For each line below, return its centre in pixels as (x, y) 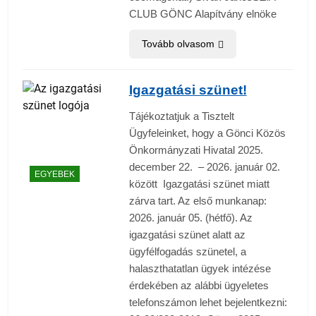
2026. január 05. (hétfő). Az (190, 218)
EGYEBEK (55, 174)
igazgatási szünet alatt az (187, 235)
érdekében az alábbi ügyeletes (199, 286)
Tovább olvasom (178, 44)
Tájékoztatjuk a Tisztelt (181, 116)
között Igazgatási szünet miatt (199, 184)
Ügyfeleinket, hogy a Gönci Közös (207, 133)
